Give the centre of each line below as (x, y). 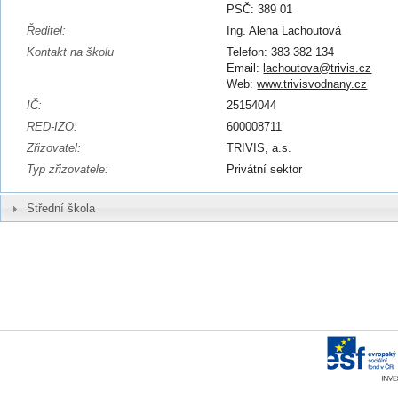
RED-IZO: (52, 127)
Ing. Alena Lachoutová (284, 31)
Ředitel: (46, 31)
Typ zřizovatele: (67, 169)
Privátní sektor (265, 169)
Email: (245, 68)
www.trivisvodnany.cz (312, 84)
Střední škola (60, 208)
